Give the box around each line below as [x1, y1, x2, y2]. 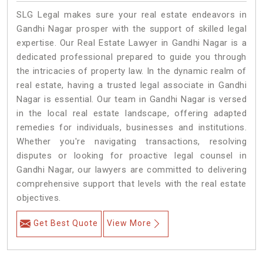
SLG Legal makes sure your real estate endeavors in [16, 9, 247, 21]
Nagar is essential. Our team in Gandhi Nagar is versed [16, 94, 247, 105]
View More [107, 218, 151, 228]
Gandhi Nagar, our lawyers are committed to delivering [16, 164, 247, 176]
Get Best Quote [33, 218, 98, 228]
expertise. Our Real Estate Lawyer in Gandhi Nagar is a [16, 38, 247, 49]
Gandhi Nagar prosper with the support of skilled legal [16, 23, 247, 35]
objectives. [16, 193, 61, 204]
